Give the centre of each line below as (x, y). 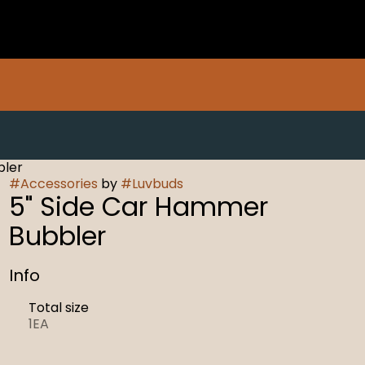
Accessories (59, 184)
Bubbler (57, 236)
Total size (58, 308)
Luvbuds (157, 184)
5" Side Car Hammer (138, 207)
